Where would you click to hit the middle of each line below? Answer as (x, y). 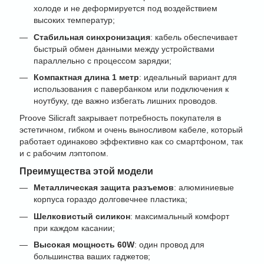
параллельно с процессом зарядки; (103, 60)
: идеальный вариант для (188, 77)
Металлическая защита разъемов (104, 188)
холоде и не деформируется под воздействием (126, 9)
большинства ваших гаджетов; (92, 257)
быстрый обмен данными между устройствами (124, 49)
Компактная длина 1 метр (86, 77)
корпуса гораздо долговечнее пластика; (110, 199)
